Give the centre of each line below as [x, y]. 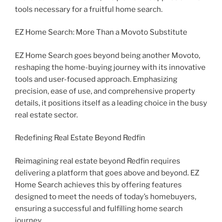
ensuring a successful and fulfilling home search [99, 208]
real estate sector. [46, 115]
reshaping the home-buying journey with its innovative [110, 67]
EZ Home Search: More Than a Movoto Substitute [101, 32]
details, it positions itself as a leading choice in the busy [111, 103]
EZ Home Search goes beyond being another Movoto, [108, 55]
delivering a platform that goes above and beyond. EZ [107, 173]
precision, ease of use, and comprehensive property [105, 91]
